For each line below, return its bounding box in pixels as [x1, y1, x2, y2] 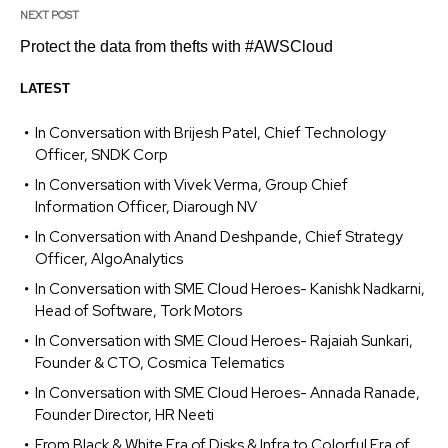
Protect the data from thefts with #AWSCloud [20, 37, 333, 55]
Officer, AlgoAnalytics [35, 248, 183, 269]
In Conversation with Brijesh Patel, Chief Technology [35, 122, 386, 143]
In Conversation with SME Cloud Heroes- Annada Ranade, [35, 382, 420, 403]
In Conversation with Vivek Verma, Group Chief [35, 174, 348, 195]
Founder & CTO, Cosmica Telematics [35, 352, 284, 373]
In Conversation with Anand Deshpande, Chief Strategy [35, 226, 403, 247]
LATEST [20, 80, 70, 96]
